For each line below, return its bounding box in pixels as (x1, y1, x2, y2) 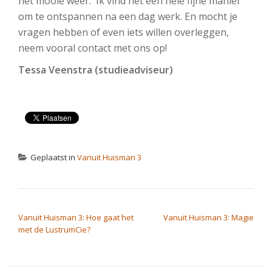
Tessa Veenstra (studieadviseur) (18, 63, 173, 76)
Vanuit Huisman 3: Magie (163, 212, 254, 223)
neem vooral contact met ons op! (18, 41, 169, 55)
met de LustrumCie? (18, 224, 90, 235)
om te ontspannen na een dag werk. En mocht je (18, 10, 237, 23)
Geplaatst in (30, 152, 77, 163)
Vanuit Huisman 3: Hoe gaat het (18, 212, 134, 223)
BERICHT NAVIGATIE (18, 197, 121, 212)
